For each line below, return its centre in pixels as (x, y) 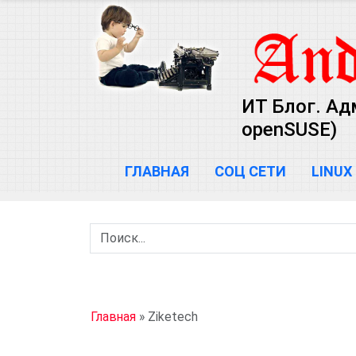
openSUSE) (289, 130)
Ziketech (173, 317)
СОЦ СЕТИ (250, 171)
